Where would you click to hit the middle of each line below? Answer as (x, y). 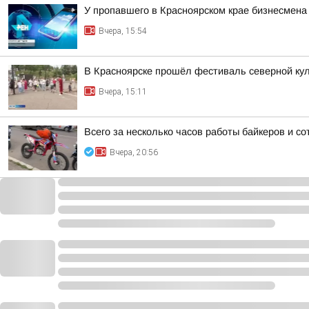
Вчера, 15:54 (123, 31)
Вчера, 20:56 (134, 152)
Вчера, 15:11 (123, 92)
